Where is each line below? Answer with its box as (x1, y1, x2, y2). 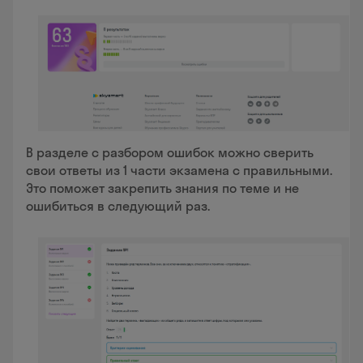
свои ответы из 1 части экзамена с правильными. (26, 162, 332, 179)
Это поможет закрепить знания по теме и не (26, 180, 299, 197)
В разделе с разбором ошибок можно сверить (26, 144, 314, 161)
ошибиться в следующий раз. (26, 198, 210, 215)
